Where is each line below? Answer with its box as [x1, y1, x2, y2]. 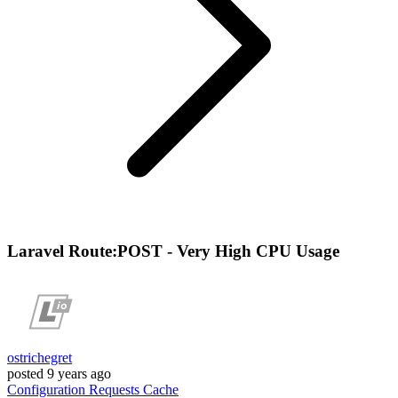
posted [7, 366, 44, 382]
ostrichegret [7, 350, 72, 366]
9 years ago [47, 366, 111, 382]
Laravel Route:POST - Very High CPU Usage [7, 241, 339, 260]
